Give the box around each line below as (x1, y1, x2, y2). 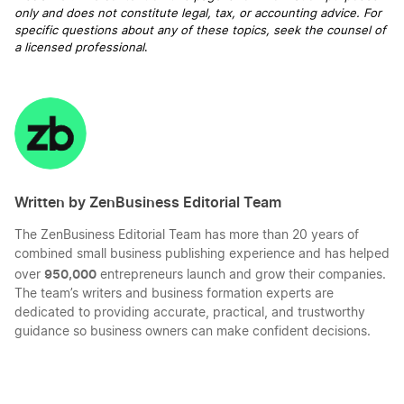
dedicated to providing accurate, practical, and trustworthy (14, 307, 365, 319)
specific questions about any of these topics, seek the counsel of (14, 25, 386, 37)
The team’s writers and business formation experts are (14, 288, 334, 300)
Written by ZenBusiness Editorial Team (14, 193, 281, 211)
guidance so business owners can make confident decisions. (14, 326, 371, 338)
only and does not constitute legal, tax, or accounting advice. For (14, 8, 381, 20)
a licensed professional (14, 42, 144, 54)
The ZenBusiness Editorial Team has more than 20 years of (14, 229, 359, 242)
